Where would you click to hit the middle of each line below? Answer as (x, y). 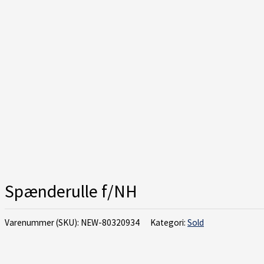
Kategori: (169, 222)
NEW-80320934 (110, 222)
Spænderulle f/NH (71, 191)
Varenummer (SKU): (43, 222)
